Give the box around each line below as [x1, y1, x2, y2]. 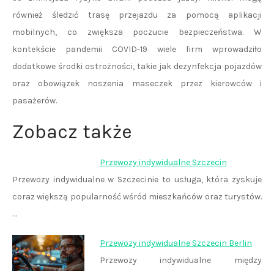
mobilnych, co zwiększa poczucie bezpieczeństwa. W [12, 27, 262, 37]
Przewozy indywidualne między [99, 255, 262, 265]
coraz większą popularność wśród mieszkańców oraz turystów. [12, 191, 262, 202]
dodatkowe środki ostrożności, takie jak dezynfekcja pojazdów [12, 61, 262, 72]
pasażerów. [12, 95, 57, 106]
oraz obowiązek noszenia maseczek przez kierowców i [12, 78, 262, 89]
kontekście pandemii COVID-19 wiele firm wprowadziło [12, 44, 262, 54]
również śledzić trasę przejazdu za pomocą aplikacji [12, 10, 262, 20]
